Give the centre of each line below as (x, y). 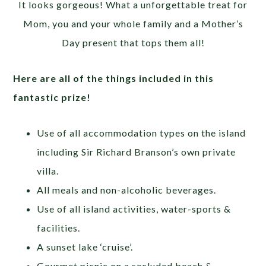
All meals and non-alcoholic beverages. (127, 189)
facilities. (59, 227)
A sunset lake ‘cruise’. (85, 246)
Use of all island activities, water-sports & (134, 208)
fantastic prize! (52, 97)
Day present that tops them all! (133, 42)
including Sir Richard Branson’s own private (137, 151)
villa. (48, 170)
